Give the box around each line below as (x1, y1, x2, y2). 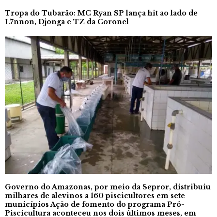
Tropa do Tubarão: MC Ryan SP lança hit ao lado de (5, 8, 198, 17)
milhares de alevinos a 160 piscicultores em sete (5, 191, 185, 200)
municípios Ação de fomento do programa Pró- (5, 200, 185, 209)
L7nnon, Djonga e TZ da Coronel (5, 17, 129, 26)
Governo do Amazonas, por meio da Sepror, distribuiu (5, 182, 211, 191)
